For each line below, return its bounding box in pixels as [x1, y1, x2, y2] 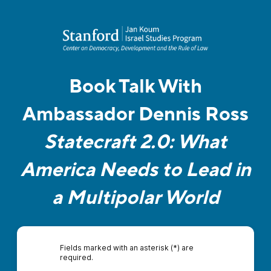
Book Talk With [69, 74, 202, 99]
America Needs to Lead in [20, 157, 251, 183]
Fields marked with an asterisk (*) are [59, 243, 194, 252]
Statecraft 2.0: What [44, 129, 227, 155]
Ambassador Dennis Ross [22, 102, 249, 127]
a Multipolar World [51, 185, 220, 211]
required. [59, 253, 93, 262]
